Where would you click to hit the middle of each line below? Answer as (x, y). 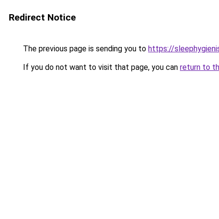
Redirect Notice (42, 17)
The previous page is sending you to (85, 49)
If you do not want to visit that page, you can (100, 67)
